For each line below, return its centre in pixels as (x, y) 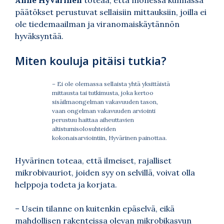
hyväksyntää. (39, 36)
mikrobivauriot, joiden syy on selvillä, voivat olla (105, 172)
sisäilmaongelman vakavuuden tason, (105, 101)
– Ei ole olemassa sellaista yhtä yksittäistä (111, 83)
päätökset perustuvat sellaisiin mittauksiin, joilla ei (111, 12)
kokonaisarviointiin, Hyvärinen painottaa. (109, 137)
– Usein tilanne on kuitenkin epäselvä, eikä (95, 208)
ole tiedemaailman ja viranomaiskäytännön (97, 24)
